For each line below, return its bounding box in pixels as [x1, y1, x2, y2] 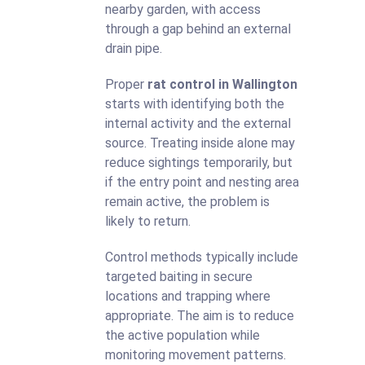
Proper [105, 77, 147, 92]
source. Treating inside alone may [105, 135, 295, 151]
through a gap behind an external [105, 21, 291, 37]
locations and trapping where [105, 288, 270, 304]
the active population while [105, 328, 260, 343]
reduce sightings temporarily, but [105, 155, 292, 170]
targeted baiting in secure [105, 269, 253, 284]
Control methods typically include [105, 249, 298, 265]
